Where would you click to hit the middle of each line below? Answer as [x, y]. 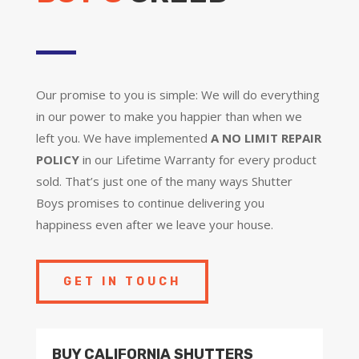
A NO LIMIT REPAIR [266, 137]
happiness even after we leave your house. [154, 224]
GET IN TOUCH [122, 281]
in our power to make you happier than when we [169, 116]
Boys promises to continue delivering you [150, 202]
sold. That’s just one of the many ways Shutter [164, 181]
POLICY [57, 159]
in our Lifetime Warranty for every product [198, 159]
